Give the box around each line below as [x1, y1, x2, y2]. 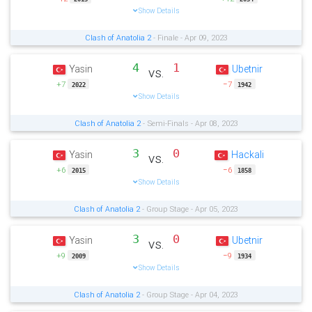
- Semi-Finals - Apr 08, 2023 [140, 118, 238, 128]
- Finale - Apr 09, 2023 [150, 32, 228, 42]
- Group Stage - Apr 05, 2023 [140, 203, 238, 214]
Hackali [231, 148, 264, 162]
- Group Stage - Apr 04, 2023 [140, 289, 238, 299]
